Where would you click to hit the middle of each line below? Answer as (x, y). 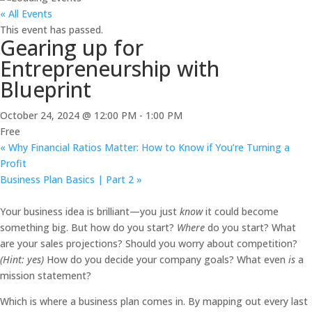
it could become (242, 211)
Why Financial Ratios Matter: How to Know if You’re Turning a (148, 147)
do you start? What (252, 227)
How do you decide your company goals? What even (167, 259)
